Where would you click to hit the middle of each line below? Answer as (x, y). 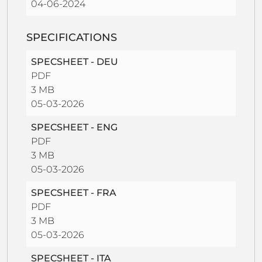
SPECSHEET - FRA (74, 192)
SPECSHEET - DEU (75, 61)
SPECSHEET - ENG (74, 127)
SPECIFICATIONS (72, 37)
